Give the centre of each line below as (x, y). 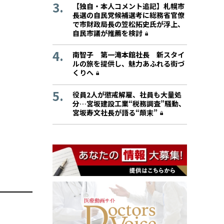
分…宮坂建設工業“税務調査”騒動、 (129, 103)
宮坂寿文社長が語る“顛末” (115, 112)
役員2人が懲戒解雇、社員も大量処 (127, 94)
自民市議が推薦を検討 (107, 33)
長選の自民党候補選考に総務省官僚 (128, 15)
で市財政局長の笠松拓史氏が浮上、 (128, 24)
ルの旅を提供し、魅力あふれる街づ (128, 64)
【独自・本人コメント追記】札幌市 (128, 6)
